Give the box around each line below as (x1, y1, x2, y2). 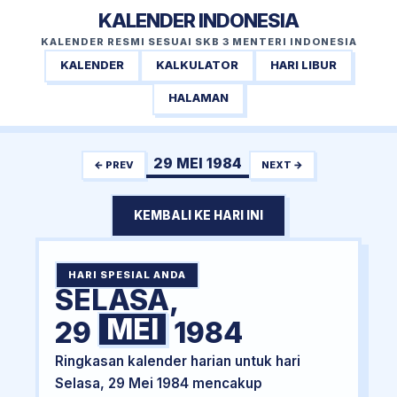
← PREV (94, 158, 134, 171)
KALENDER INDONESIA (98, 9, 299, 32)
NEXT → (261, 158, 303, 171)
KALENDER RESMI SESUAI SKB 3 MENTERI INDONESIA (40, 35, 357, 48)
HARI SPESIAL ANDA (67, 269, 186, 282)
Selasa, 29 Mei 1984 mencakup (54, 375, 262, 393)
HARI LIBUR (270, 58, 337, 73)
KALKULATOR (156, 58, 238, 73)
